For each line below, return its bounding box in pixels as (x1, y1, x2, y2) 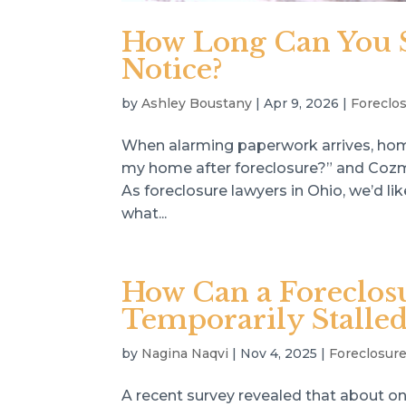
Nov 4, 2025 (240, 344, 318, 362)
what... (121, 204, 168, 222)
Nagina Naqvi (141, 344, 229, 362)
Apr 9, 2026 (264, 94, 340, 111)
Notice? (121, 52, 224, 86)
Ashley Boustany (141, 94, 253, 111)
